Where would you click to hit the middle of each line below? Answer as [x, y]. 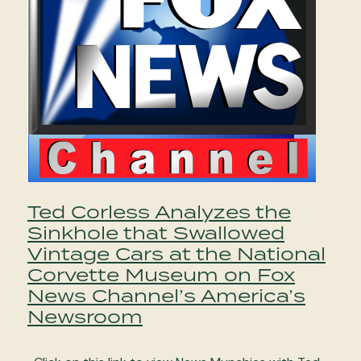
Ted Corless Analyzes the [159, 211]
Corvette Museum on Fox [161, 274]
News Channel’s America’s [166, 295]
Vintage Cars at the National [176, 253]
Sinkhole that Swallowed [156, 232]
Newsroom [85, 316]
